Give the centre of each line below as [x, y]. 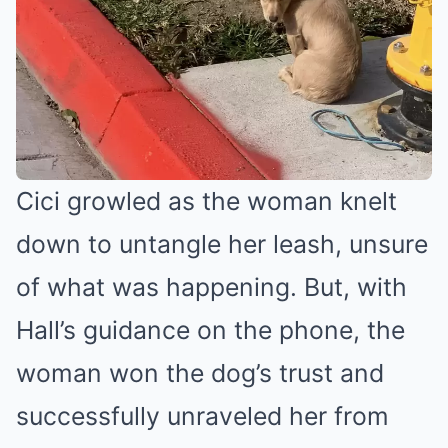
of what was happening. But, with [211, 287]
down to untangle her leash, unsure [222, 244]
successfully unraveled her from [202, 416]
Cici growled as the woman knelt [206, 201]
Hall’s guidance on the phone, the [210, 330]
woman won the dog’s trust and [200, 373]
